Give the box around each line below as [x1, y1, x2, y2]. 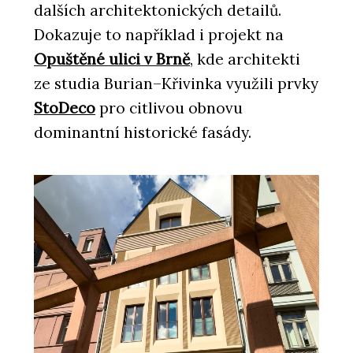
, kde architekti [190, 50, 300, 69]
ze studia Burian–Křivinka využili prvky [34, 74, 318, 94]
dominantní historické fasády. [34, 123, 251, 143]
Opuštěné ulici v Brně [34, 50, 190, 69]
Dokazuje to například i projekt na [34, 25, 284, 45]
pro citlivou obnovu [95, 98, 243, 118]
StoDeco [34, 98, 95, 118]
